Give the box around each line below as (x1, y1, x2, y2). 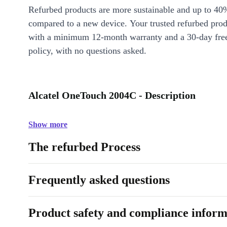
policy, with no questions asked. (28, 46, 146, 56)
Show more (28, 120, 67, 129)
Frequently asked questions (28, 173, 170, 186)
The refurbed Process (28, 140, 140, 154)
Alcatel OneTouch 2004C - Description (28, 90, 196, 101)
